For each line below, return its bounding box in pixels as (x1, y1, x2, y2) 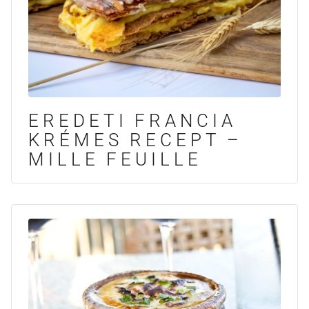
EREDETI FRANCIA (28, 110, 237, 132)
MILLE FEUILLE (28, 149, 202, 170)
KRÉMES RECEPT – (28, 130, 243, 151)
